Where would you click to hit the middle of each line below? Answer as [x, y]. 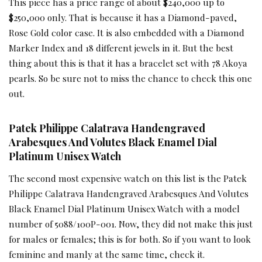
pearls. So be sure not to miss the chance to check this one [130, 78]
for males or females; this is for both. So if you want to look [130, 239]
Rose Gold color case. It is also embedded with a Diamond [127, 32]
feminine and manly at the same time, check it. [107, 254]
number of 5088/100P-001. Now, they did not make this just [131, 223]
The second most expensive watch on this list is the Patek [128, 178]
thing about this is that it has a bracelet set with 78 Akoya [128, 63]
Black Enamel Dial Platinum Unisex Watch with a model [124, 208]
